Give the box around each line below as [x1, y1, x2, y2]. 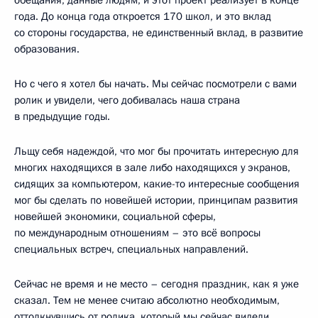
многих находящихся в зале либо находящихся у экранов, [14, 160, 290, 175]
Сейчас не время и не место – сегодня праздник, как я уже [14, 276, 299, 291]
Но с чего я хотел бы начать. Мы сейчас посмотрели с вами [14, 76, 297, 91]
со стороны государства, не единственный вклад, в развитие [14, 25, 303, 40]
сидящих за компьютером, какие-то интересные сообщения [14, 176, 300, 191]
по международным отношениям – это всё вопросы [14, 225, 261, 240]
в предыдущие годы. [14, 109, 110, 124]
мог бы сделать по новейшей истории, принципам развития [14, 192, 298, 207]
